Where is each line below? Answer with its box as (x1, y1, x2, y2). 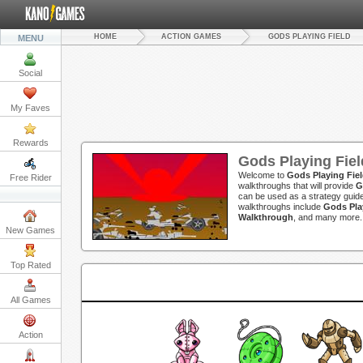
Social (19, 68, 42, 78)
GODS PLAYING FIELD (268, 32, 351, 41)
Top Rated (10, 260, 51, 270)
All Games (10, 295, 51, 305)
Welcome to (238, 170, 287, 181)
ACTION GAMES (161, 32, 221, 41)
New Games (6, 225, 55, 235)
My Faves (11, 103, 50, 113)
